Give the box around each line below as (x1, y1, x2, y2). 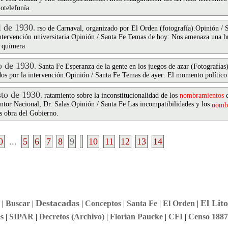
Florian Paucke (109, 212, 163, 221)
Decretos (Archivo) (39, 212, 104, 221)
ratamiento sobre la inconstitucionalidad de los (44, 92, 180, 99)
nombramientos (180, 92, 224, 99)
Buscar (5, 199, 30, 208)
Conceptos (84, 199, 121, 208)
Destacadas (35, 198, 79, 208)
